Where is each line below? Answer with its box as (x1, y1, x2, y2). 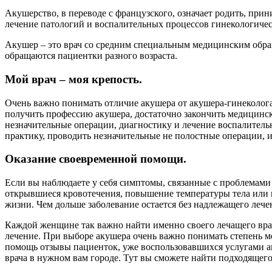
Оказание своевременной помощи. (5, 152, 186, 166)
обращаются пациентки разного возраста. (5, 50, 177, 61)
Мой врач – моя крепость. (5, 72, 142, 86)
